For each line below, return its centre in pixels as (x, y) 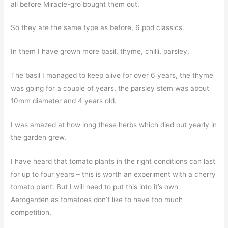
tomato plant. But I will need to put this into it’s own (95, 187)
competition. (31, 212)
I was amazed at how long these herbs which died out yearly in (114, 125)
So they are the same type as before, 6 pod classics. (98, 28)
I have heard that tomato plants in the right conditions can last (113, 161)
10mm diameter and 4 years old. (64, 101)
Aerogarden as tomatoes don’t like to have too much (97, 199)
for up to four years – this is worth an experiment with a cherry (113, 174)
